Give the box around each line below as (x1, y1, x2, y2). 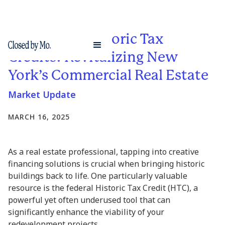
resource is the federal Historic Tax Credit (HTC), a (8, 182, 198, 193)
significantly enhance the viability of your (8, 206, 164, 217)
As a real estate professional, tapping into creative (8, 146, 199, 157)
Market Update (8, 88, 76, 100)
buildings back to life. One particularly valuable (8, 170, 187, 181)
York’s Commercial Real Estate (8, 67, 208, 83)
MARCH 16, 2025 (8, 112, 70, 122)
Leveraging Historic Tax (8, 31, 163, 47)
